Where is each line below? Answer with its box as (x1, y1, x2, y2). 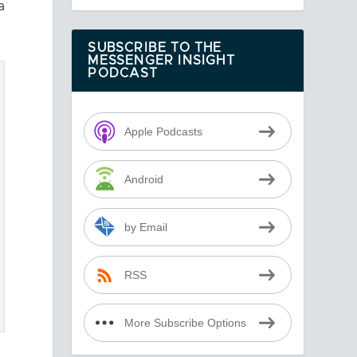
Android (124, 173, 163, 186)
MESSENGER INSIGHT (88, 54, 235, 68)
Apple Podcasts (124, 125, 202, 138)
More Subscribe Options (124, 316, 246, 329)
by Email (124, 221, 167, 233)
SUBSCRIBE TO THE (88, 41, 222, 55)
